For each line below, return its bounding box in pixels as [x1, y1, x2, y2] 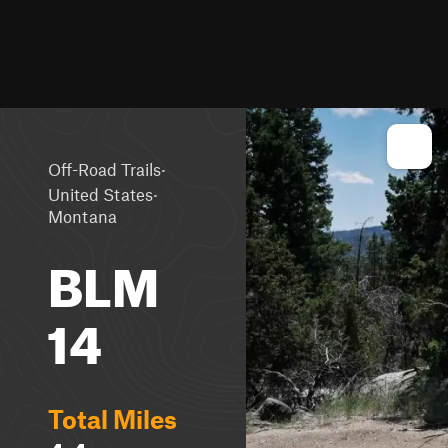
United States [48, 183, 153, 204]
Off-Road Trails [48, 158, 161, 179]
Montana [48, 206, 117, 226]
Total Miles [48, 404, 177, 434]
